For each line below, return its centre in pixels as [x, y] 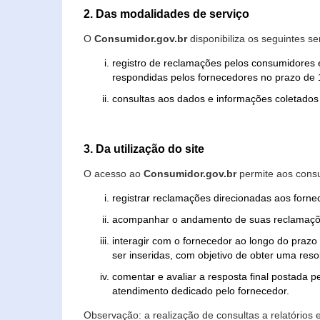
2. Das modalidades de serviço [166, 13]
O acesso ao [114, 174]
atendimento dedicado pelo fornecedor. [201, 291]
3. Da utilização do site [144, 148]
